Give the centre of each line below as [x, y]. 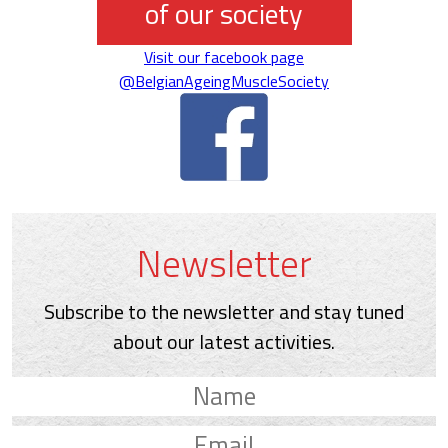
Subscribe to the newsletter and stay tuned [224, 311]
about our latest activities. [224, 341]
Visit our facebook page [224, 56]
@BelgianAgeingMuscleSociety [224, 80]
